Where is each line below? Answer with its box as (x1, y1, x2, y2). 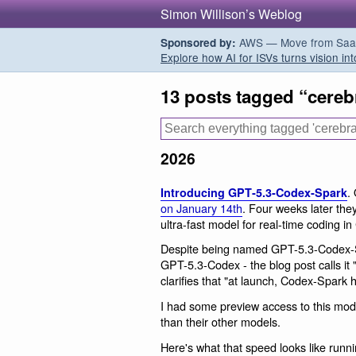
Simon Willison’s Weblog (161, 5, 302, 23)
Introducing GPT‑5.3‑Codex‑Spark (161, 184, 347, 200)
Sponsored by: (161, 35, 236, 50)
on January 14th (161, 199, 242, 216)
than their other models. (161, 313, 281, 330)
